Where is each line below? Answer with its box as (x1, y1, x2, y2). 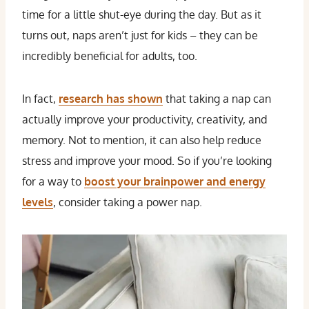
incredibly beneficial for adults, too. (22, 49, 197, 63)
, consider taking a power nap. (53, 195, 202, 209)
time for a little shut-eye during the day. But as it (22, 8, 261, 21)
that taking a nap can (163, 92, 271, 106)
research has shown (59, 92, 163, 106)
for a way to (22, 175, 84, 188)
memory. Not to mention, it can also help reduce (22, 133, 261, 147)
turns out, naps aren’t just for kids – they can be (22, 28, 258, 42)
